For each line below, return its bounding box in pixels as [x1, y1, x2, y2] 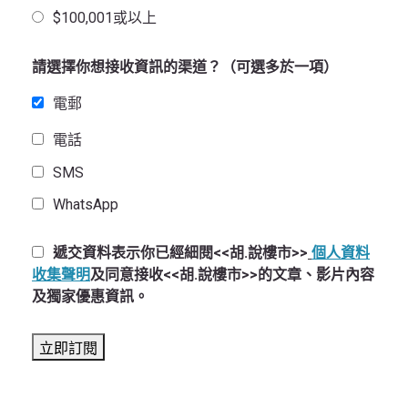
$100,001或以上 [53, 9, 157, 27]
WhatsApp [53, 196, 118, 214]
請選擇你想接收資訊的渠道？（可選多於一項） [32, 58, 338, 76]
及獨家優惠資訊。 [32, 288, 148, 306]
